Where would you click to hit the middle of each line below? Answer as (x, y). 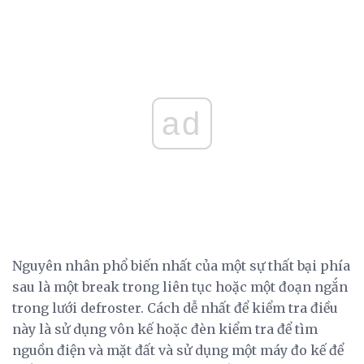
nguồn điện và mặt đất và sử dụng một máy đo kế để (178, 351)
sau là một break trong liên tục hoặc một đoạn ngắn (180, 287)
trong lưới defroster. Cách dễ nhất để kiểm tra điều (175, 308)
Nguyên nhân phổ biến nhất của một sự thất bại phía (181, 266)
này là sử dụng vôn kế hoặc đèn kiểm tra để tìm (165, 329)
